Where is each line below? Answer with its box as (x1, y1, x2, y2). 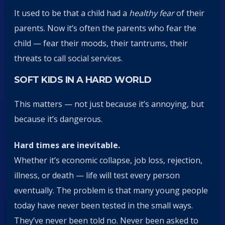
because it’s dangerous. (14, 113, 102, 125)
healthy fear (129, 8, 174, 19)
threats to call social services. (14, 53, 123, 64)
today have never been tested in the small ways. (14, 199, 193, 211)
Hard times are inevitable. (14, 139, 120, 151)
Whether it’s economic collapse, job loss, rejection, (14, 154, 202, 166)
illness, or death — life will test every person (14, 169, 180, 181)
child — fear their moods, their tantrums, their (14, 38, 188, 49)
